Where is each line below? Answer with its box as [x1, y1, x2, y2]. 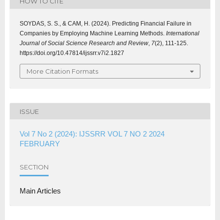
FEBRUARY [20, 139, 60, 148]
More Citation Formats [27, 67, 98, 76]
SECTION [20, 163, 49, 171]
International [166, 30, 199, 37]
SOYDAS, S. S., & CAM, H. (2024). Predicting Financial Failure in [20, 20, 192, 27]
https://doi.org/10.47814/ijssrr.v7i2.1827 [20, 50, 124, 57]
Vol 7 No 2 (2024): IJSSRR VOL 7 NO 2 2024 [20, 130, 165, 138]
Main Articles [20, 187, 61, 195]
